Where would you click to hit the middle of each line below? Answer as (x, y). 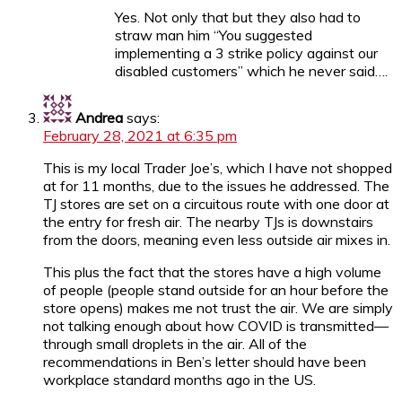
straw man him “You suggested (214, 35)
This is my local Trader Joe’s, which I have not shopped (218, 167)
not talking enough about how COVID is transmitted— (216, 325)
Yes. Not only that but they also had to (238, 17)
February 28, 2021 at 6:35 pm (140, 135)
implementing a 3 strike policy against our (246, 52)
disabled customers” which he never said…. (251, 70)
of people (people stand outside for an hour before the (216, 289)
